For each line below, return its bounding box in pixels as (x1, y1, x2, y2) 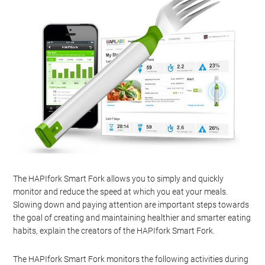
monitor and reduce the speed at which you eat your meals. (13, 186, 228, 196)
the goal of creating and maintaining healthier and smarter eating (13, 212, 251, 222)
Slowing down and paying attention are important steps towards (13, 199, 250, 209)
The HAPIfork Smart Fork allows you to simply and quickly (13, 173, 224, 183)
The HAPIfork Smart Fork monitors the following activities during (13, 254, 249, 264)
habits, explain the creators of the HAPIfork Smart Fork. (13, 225, 215, 235)
